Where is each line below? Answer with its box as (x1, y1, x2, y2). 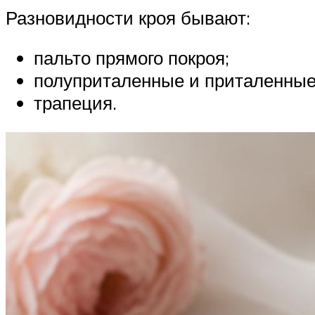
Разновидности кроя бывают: (6, 6, 250, 29)
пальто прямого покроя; (34, 46, 229, 70)
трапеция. (34, 91, 117, 115)
